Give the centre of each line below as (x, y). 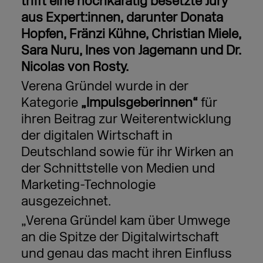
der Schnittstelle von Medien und (118, 168)
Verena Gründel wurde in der (104, 86)
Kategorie (51, 103)
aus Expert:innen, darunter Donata (122, 18)
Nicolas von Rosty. (75, 67)
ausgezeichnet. (66, 201)
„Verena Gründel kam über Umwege (125, 221)
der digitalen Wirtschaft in (97, 136)
